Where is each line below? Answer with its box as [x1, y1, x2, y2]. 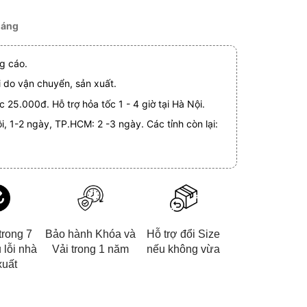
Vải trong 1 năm [51, 243, 129, 256]
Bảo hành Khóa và [45, 228, 136, 241]
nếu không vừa [147, 243, 221, 256]
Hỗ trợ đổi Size [147, 228, 221, 241]
